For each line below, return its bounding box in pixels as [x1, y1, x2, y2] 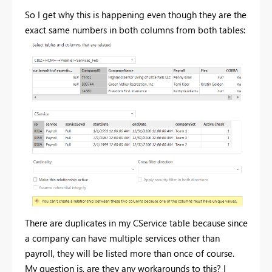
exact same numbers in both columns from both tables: [25, 23, 245, 36]
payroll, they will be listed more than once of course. [25, 246, 234, 259]
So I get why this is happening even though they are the [25, 8, 246, 21]
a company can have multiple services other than [25, 231, 220, 244]
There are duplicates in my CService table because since [25, 216, 248, 229]
